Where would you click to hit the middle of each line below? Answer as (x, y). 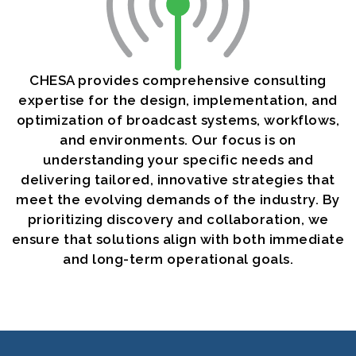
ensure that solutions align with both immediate (178, 239)
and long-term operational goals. (178, 259)
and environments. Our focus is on (178, 140)
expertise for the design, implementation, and (178, 100)
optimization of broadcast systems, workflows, (178, 120)
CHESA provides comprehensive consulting (178, 80)
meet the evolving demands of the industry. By (178, 199)
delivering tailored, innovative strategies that (178, 180)
